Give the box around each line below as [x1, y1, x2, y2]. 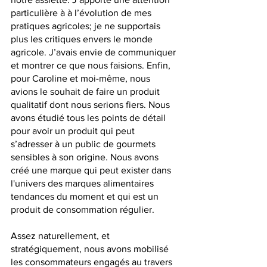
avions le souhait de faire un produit [11, 86, 162, 97]
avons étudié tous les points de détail [11, 113, 168, 123]
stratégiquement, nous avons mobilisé [11, 244, 171, 254]
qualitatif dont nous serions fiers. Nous [11, 100, 172, 110]
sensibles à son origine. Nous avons [11, 152, 161, 163]
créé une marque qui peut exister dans [11, 165, 173, 176]
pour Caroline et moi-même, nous [11, 73, 153, 84]
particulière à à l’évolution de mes [11, 8, 154, 18]
